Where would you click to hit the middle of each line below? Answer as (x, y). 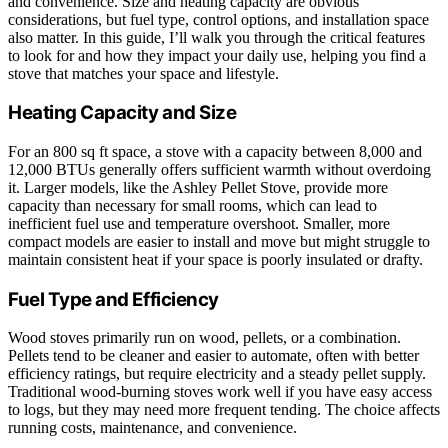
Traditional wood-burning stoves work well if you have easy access (220, 392)
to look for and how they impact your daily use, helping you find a (217, 55)
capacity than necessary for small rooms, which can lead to (192, 205)
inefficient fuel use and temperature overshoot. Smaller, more (199, 223)
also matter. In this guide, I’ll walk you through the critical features (216, 37)
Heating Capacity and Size (122, 113)
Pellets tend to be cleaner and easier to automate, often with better (213, 356)
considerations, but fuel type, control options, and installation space (218, 19)
